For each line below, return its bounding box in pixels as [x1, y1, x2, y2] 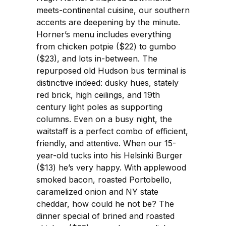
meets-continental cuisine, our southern [36, 5, 190, 16]
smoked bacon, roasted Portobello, [36, 175, 172, 185]
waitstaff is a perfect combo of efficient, [36, 126, 188, 137]
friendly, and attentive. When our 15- [36, 138, 176, 149]
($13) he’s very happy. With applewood [36, 162, 186, 173]
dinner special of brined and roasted [36, 211, 175, 221]
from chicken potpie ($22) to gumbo [36, 41, 176, 52]
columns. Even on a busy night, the [36, 114, 172, 125]
